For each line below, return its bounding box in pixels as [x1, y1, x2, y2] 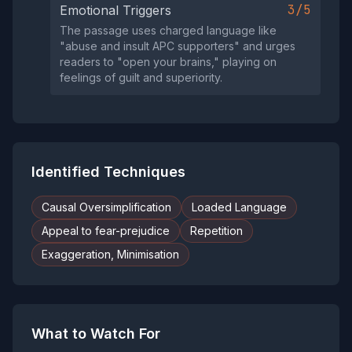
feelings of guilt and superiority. [60, 71, 222, 84]
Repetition [190, 224, 243, 237]
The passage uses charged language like [60, 24, 277, 37]
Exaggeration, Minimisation [42, 247, 179, 261]
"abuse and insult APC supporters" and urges [60, 39, 295, 53]
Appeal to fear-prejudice [42, 224, 170, 237]
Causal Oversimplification [42, 200, 171, 214]
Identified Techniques [31, 163, 185, 180]
